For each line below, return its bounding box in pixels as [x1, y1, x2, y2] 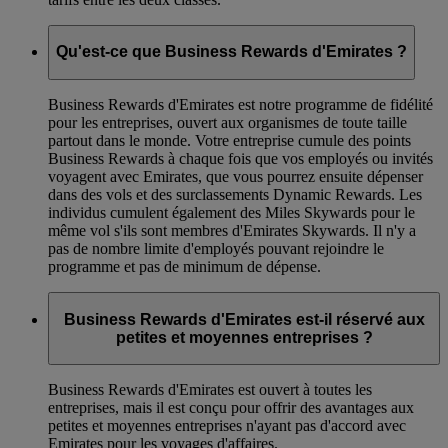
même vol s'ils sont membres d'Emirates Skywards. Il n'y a [48, 222, 416, 240]
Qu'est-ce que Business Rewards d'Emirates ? [56, 43, 407, 61]
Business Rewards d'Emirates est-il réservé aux [63, 310, 425, 328]
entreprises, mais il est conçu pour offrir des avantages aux [48, 399, 414, 417]
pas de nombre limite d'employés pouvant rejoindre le [48, 240, 384, 258]
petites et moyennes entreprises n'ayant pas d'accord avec [48, 417, 406, 435]
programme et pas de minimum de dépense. [48, 258, 321, 276]
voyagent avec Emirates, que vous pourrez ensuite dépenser [48, 168, 423, 186]
